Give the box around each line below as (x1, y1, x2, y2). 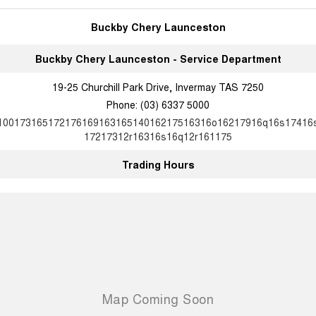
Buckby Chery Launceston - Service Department (35, 51, 281, 66)
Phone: (107, 97, 140, 111)
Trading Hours (122, 157, 194, 171)
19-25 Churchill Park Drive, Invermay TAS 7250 (52, 79, 264, 94)
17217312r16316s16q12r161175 (84, 128, 232, 143)
